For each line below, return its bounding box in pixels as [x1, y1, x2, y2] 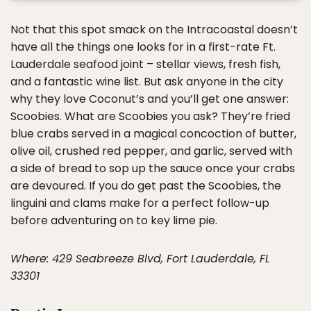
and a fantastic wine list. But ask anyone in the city [10, 73, 283, 90]
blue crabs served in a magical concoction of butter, [10, 125, 296, 142]
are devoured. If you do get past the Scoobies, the [10, 177, 281, 194]
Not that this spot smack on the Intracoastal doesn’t [10, 21, 298, 37]
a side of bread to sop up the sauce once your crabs [10, 160, 295, 176]
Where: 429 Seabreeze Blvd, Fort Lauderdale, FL [10, 250, 270, 267]
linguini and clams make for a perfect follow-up [10, 194, 269, 211]
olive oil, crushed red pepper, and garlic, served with [10, 142, 292, 159]
